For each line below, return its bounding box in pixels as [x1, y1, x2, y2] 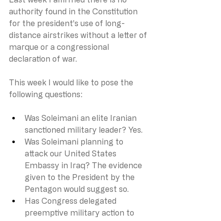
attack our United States [25, 148, 118, 158]
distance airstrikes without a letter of [9, 30, 149, 39]
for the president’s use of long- [9, 18, 125, 28]
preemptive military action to [25, 208, 136, 217]
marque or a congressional [9, 42, 111, 51]
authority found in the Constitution [9, 6, 140, 16]
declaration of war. [9, 54, 77, 63]
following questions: [9, 89, 84, 99]
